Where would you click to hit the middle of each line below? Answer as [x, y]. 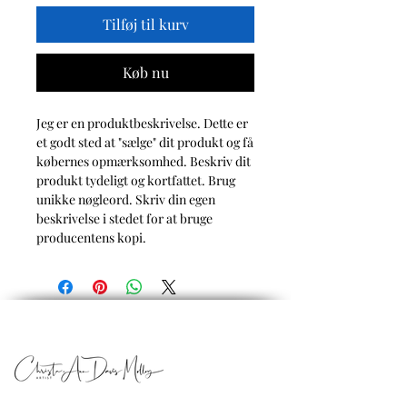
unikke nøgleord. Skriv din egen [126, 200]
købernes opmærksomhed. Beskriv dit [144, 162]
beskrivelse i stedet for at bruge [124, 219]
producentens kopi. [91, 238]
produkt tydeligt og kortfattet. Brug [136, 181]
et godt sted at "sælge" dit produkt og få [145, 143]
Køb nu [145, 73]
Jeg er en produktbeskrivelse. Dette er [142, 124]
